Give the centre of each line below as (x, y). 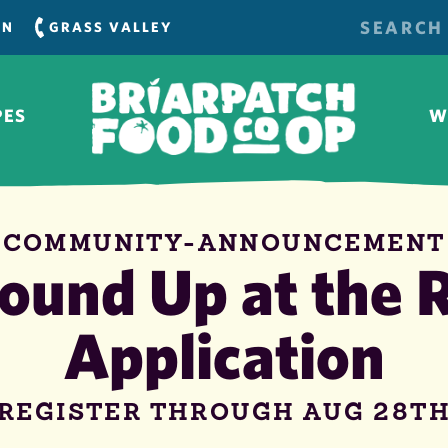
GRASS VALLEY (110, 27)
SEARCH (275, 20)
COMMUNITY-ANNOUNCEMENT (224, 242)
